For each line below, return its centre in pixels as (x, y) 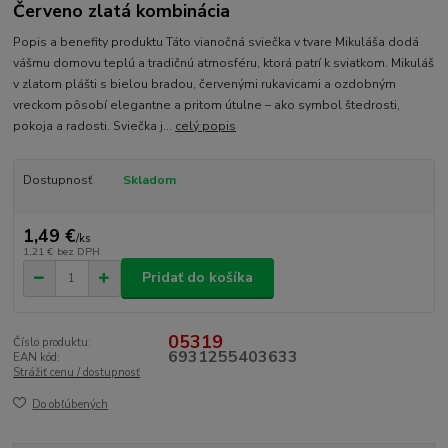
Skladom (149, 179)
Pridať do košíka (197, 278)
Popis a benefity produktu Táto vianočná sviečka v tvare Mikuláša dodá (216, 41)
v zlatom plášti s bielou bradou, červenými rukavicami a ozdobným (205, 83)
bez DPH (78, 252)
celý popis (206, 125)
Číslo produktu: (52, 342)
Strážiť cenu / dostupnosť (77, 372)
